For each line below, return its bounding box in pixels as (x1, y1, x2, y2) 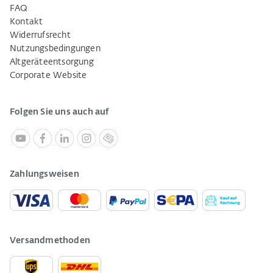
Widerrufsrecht (10, 31, 71, 40)
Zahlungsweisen (10, 170, 79, 179)
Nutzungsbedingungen (10, 44, 101, 54)
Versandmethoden (10, 236, 90, 246)
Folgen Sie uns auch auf (10, 108, 109, 117)
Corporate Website (10, 71, 87, 80)
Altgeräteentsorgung (10, 58, 94, 67)
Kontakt (10, 18, 43, 27)
